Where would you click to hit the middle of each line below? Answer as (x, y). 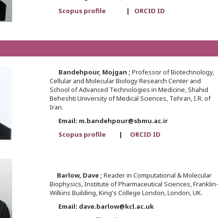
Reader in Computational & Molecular (157, 175)
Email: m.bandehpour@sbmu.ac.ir (109, 121)
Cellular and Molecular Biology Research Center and (125, 81)
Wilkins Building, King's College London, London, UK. (126, 193)
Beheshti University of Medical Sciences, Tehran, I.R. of (130, 99)
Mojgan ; (117, 72)
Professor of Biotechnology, (173, 72)
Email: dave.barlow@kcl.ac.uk (101, 207)
